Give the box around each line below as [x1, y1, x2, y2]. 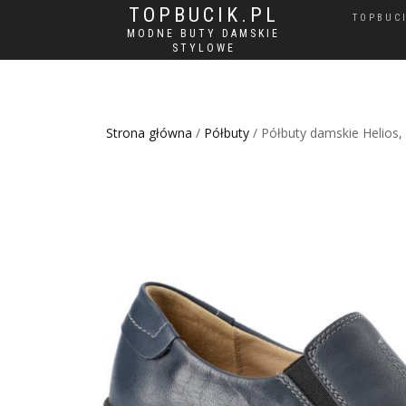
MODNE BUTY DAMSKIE [127, 27, 280, 40]
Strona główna [106, 124, 192, 141]
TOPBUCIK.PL [128, 4, 279, 26]
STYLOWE [171, 42, 236, 54]
